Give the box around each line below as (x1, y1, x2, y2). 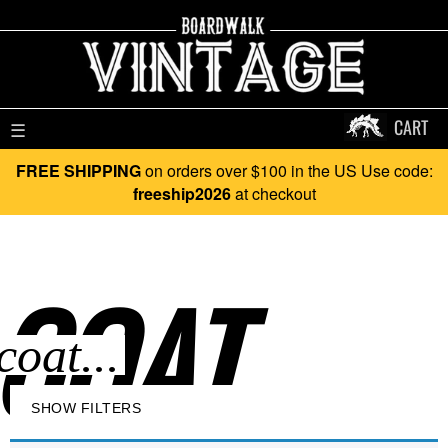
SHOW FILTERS (31, 400, 141, 416)
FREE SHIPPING (15, 159, 141, 182)
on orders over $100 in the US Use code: (140, 159, 433, 182)
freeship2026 (132, 182, 231, 205)
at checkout (230, 182, 316, 205)
